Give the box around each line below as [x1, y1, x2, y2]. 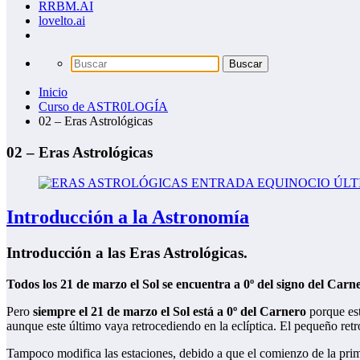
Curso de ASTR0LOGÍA [39, 99, 168, 113]
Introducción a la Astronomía [6, 207, 249, 228]
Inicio [39, 84, 67, 99]
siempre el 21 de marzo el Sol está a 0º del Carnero [30, 304, 306, 318]
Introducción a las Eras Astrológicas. [6, 244, 247, 262]
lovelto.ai [39, 13, 85, 27]
